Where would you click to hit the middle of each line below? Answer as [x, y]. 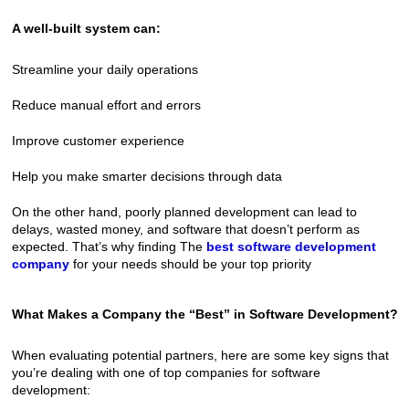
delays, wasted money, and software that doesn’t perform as [185, 229]
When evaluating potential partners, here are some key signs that [200, 355]
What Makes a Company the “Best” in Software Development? [204, 314]
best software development [291, 246]
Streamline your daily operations [105, 69]
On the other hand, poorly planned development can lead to [184, 211]
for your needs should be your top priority [190, 263]
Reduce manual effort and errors [106, 105]
